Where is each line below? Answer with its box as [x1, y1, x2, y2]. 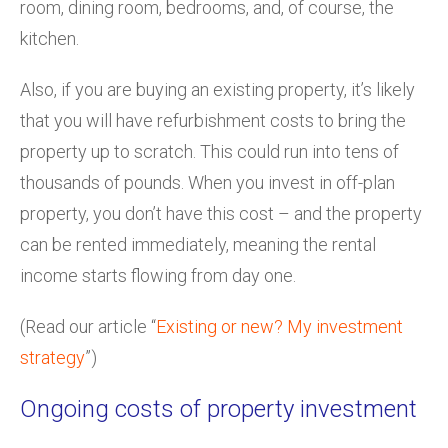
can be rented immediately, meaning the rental [20, 233, 376, 255]
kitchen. [20, 27, 79, 49]
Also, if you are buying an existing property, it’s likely [20, 78, 415, 100]
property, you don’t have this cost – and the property [20, 202, 422, 224]
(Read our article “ [20, 315, 156, 337]
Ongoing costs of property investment [20, 394, 417, 423]
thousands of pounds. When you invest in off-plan [20, 171, 395, 193]
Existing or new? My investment [156, 315, 403, 337]
